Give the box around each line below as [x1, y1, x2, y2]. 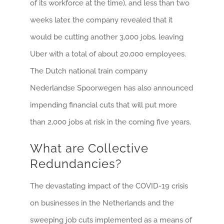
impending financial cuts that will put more [30, 100, 177, 110]
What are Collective [30, 141, 148, 156]
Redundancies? [30, 156, 121, 171]
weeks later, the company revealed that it [30, 15, 172, 25]
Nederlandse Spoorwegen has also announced [30, 83, 193, 93]
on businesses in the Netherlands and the [30, 198, 174, 208]
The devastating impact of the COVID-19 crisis [30, 181, 188, 191]
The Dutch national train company [30, 66, 147, 76]
